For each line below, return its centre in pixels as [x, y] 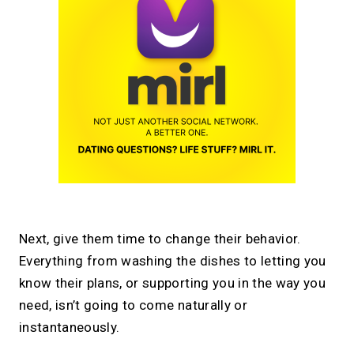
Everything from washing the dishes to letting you [173, 261]
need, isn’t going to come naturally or [133, 305]
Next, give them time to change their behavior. [160, 239]
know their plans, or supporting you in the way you [172, 283]
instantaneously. [70, 328]
